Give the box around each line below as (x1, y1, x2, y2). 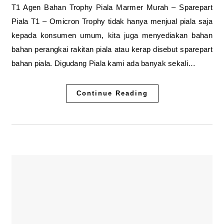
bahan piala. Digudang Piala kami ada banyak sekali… (11, 59, 196, 67)
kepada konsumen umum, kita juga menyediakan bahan (11, 31, 212, 39)
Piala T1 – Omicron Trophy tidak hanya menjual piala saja (11, 17, 212, 25)
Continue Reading (76, 89, 148, 97)
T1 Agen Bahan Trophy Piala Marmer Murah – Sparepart (11, 3, 212, 11)
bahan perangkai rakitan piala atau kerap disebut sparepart (11, 45, 212, 53)
